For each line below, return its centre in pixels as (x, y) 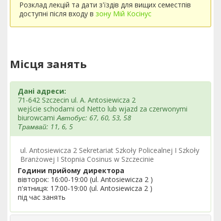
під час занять (42, 197)
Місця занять (48, 64)
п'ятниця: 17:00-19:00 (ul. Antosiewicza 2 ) (85, 188)
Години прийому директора (71, 170)
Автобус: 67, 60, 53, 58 (94, 118)
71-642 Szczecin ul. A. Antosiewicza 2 (77, 100)
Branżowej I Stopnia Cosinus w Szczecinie (87, 159)
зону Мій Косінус (124, 14)
